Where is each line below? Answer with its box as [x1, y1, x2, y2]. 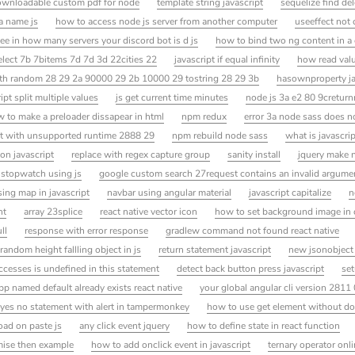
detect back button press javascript [176, 261, 324, 275]
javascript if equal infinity [174, 52, 281, 66]
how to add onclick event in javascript [91, 338, 251, 351]
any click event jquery [79, 319, 170, 332]
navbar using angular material [107, 185, 232, 199]
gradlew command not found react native [166, 223, 340, 237]
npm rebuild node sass [171, 128, 268, 142]
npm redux [181, 109, 227, 123]
